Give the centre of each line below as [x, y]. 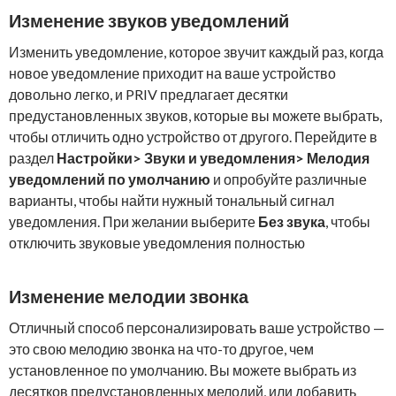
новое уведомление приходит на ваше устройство [172, 73]
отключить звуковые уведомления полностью [157, 243]
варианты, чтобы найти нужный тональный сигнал [171, 201]
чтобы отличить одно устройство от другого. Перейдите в [193, 137]
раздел [33, 158]
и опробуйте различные [289, 179]
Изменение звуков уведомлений [149, 21]
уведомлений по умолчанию [110, 179]
